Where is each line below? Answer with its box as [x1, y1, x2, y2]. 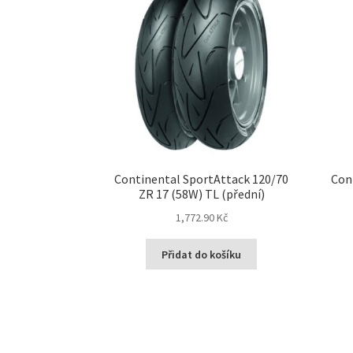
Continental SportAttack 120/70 [114, 171, 289, 188]
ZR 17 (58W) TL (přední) [138, 186, 265, 203]
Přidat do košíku [162, 247, 242, 262]
